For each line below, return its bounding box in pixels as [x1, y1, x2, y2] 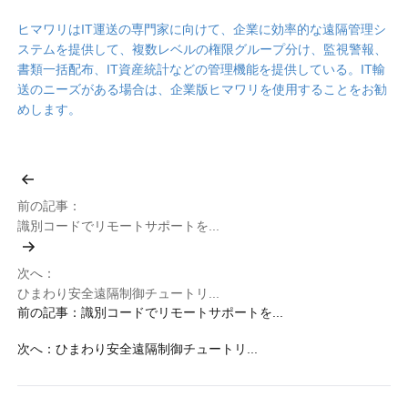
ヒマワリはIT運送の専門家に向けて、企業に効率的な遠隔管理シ [17, 21, 387, 36]
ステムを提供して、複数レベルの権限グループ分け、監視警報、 [17, 41, 388, 56]
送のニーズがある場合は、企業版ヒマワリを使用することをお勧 [17, 81, 388, 97]
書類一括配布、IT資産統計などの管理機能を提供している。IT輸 [17, 61, 386, 76]
